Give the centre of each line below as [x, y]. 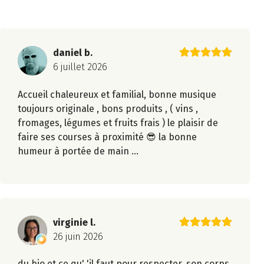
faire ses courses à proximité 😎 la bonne [107, 137]
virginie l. [74, 222]
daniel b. [73, 53]
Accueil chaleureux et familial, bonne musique [117, 94]
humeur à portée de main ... [78, 151]
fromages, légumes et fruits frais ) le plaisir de [118, 123]
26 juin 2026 [78, 236]
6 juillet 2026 [80, 67]
